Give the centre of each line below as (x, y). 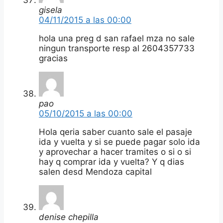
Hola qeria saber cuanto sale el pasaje (115, 132)
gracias (53, 58)
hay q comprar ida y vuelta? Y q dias (111, 162)
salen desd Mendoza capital (95, 171)
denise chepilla (69, 217)
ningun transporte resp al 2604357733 (117, 48)
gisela (51, 10)
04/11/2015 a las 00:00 (85, 20)
